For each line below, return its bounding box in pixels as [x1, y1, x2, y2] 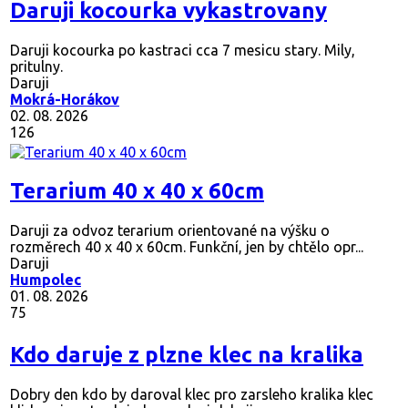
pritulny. [10, 58, 63, 76]
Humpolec [10, 271, 81, 289]
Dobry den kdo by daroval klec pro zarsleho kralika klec [10, 386, 373, 403]
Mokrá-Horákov [10, 91, 119, 108]
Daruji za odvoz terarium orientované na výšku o [10, 222, 330, 240]
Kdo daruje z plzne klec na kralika [10, 342, 363, 368]
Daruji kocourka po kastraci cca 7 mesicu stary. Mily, [10, 42, 355, 59]
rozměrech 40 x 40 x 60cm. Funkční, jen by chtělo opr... [10, 239, 363, 256]
